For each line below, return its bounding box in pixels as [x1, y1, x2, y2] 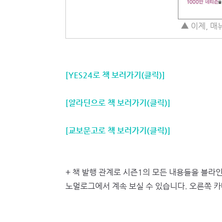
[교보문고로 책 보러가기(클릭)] [65, 126, 170, 135]
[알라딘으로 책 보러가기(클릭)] [65, 98, 170, 108]
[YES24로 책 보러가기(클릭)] [65, 70, 165, 80]
